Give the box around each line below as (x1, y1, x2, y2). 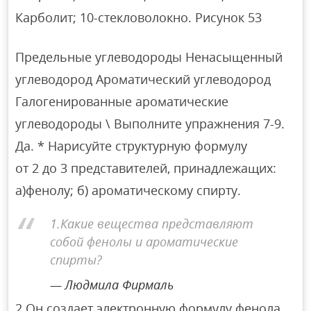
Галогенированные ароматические (15, 92, 229, 110)
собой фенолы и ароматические (50, 233, 239, 251)
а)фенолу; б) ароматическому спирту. (15, 181, 245, 199)
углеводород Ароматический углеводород (15, 70, 271, 87)
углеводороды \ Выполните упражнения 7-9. (15, 115, 285, 132)
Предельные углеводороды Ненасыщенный (15, 48, 283, 65)
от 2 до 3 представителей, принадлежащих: (15, 159, 277, 176)
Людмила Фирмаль (65, 276, 174, 294)
